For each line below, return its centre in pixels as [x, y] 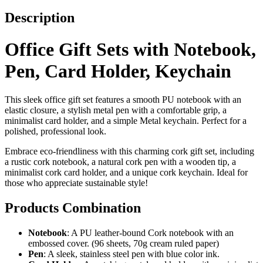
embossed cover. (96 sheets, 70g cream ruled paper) [124, 243]
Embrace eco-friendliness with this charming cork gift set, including [129, 151]
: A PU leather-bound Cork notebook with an [150, 232]
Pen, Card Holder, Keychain [118, 71]
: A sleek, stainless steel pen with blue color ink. [131, 254]
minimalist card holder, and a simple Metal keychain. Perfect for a [126, 120]
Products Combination [73, 208]
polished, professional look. [55, 131]
